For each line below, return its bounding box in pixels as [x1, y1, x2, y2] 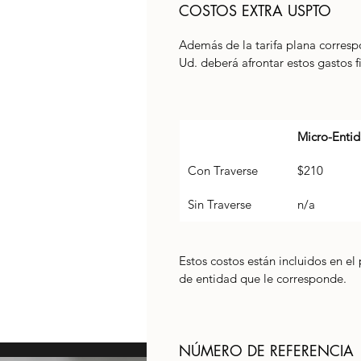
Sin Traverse [188, 197, 251, 213]
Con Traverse [188, 163, 258, 179]
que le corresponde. [240, 271, 350, 287]
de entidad [179, 271, 240, 287]
